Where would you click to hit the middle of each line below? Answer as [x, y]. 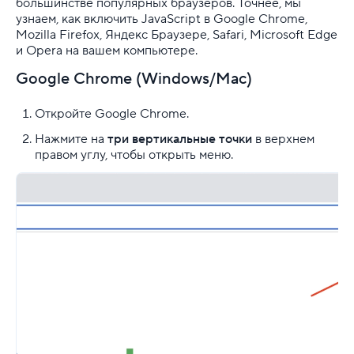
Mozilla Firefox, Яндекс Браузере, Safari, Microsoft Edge [177, 34]
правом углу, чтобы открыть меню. [137, 154]
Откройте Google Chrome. [112, 113]
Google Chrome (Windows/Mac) [134, 79]
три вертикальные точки [180, 139]
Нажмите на [71, 139]
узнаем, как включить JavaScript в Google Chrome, [162, 19]
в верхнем [283, 139]
